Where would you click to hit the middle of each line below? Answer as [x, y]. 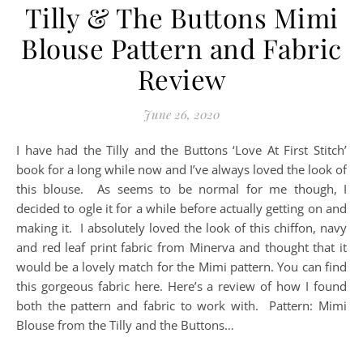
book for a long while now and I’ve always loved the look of [181, 169]
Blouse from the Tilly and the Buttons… [125, 325]
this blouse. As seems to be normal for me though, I [181, 189]
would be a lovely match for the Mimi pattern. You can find [181, 267]
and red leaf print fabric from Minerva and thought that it [181, 247]
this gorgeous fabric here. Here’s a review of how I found [181, 286]
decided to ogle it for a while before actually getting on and [181, 208]
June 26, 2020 [181, 114]
